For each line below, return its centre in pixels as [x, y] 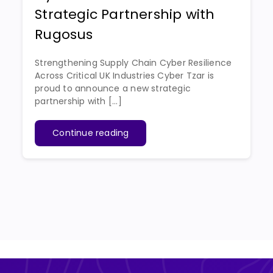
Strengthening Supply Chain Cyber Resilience [133, 62]
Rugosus [64, 34]
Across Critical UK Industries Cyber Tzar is [125, 75]
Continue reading [91, 133]
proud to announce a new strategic [113, 88]
